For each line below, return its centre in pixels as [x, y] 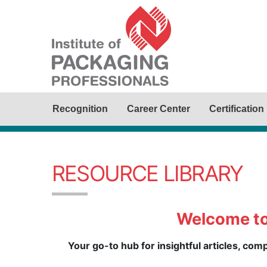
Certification [237, 109]
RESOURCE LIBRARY [148, 173]
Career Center [159, 109]
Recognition [80, 109]
